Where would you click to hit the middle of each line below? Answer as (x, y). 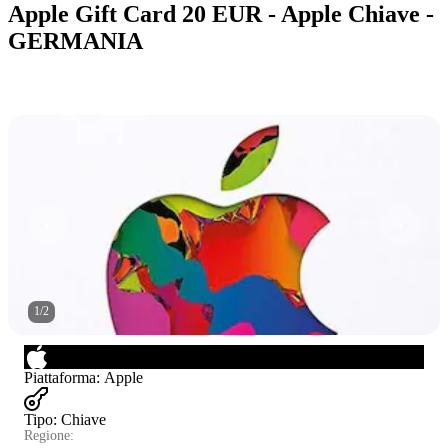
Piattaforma (60, 377)
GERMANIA (75, 40)
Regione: (49, 435)
